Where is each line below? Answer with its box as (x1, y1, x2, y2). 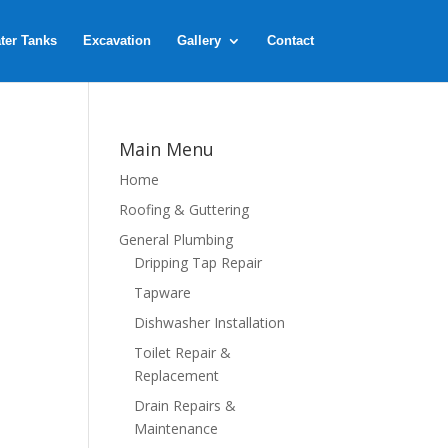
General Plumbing (119, 230, 234, 249)
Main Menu (119, 137, 215, 161)
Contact (266, 33, 314, 48)
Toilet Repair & (134, 343, 232, 362)
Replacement (134, 366, 220, 385)
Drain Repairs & (134, 396, 237, 415)
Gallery (176, 33, 221, 48)
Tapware (134, 283, 192, 302)
